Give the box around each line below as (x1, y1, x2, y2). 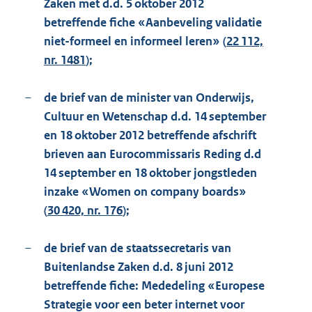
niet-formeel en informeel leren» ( (44, 33, 226, 49)
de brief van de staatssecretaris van (44, 240, 231, 256)
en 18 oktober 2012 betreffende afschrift (44, 127, 256, 143)
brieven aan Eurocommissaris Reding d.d (44, 146, 261, 162)
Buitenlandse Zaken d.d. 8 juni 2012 (44, 259, 233, 275)
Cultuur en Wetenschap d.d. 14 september (44, 109, 266, 125)
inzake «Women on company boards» (44, 184, 247, 200)
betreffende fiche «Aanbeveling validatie (44, 15, 262, 31)
